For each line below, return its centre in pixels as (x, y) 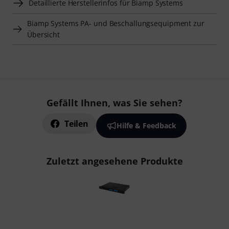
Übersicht (44, 34)
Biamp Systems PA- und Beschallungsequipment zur (116, 23)
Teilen (76, 124)
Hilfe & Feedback (146, 125)
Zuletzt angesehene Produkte (114, 161)
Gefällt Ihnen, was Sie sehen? (114, 103)
